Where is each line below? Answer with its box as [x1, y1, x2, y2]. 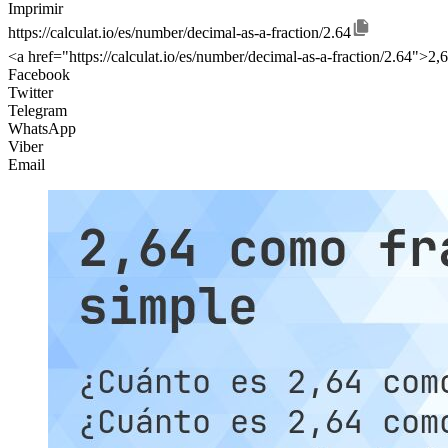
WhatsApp [8, 120, 76, 138]
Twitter [8, 84, 53, 102]
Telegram [8, 102, 67, 120]
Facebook [8, 66, 70, 84]
